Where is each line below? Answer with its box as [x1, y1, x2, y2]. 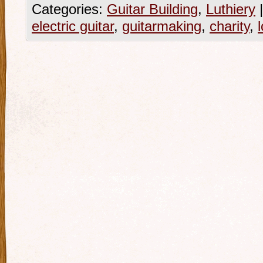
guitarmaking [122, 19, 201, 34]
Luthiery [206, 2, 255, 17]
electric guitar [32, 19, 114, 34]
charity [210, 19, 249, 34]
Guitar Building [107, 2, 198, 17]
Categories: [32, 2, 107, 17]
